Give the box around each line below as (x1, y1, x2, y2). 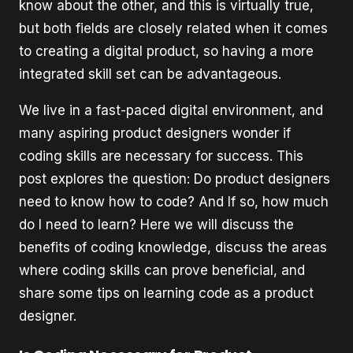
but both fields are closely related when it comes (19, 20, 328, 36)
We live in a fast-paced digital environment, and (19, 102, 323, 118)
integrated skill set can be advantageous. (19, 65, 281, 82)
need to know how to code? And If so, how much (19, 193, 329, 210)
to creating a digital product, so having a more (19, 43, 314, 59)
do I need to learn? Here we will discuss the (19, 216, 294, 232)
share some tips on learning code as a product (19, 284, 314, 301)
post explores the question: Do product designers (19, 170, 330, 187)
